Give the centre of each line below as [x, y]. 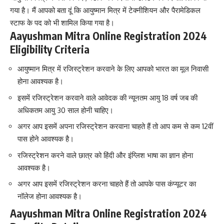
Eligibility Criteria [50, 49]
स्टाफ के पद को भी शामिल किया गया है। [62, 22]
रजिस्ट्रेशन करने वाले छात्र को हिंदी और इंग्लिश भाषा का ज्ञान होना [105, 155]
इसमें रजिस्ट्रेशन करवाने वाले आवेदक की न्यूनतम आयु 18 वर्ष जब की [107, 97]
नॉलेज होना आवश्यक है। [50, 196]
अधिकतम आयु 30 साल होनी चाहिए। [65, 110]
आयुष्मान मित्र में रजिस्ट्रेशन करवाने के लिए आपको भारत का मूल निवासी [113, 69]
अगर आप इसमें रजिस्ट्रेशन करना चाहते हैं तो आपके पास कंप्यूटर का [107, 184]
